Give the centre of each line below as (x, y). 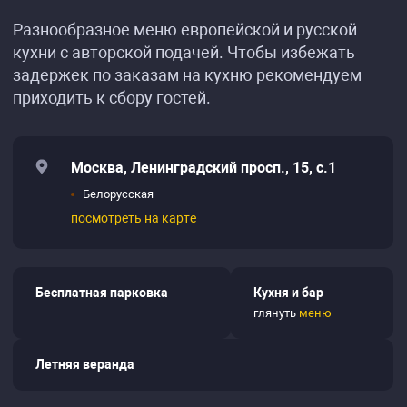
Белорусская (118, 194)
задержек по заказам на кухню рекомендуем (187, 75)
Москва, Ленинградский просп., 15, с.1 (203, 168)
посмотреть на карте (134, 218)
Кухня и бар (288, 293)
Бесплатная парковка (102, 293)
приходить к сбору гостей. (112, 98)
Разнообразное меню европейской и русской (185, 30)
